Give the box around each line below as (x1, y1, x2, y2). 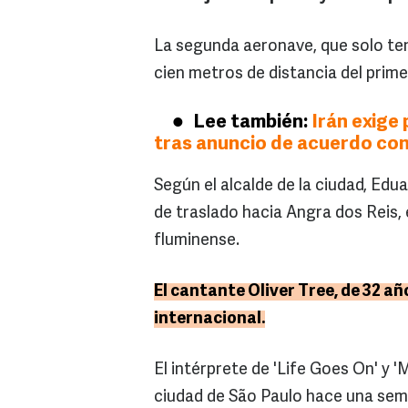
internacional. (154, 311, 265, 329)
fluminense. (154, 232, 240, 250)
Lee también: (193, 113, 311, 133)
